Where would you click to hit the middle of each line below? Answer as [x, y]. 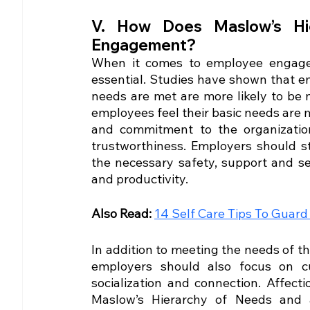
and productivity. [140, 179]
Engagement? [144, 45]
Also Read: [123, 213]
